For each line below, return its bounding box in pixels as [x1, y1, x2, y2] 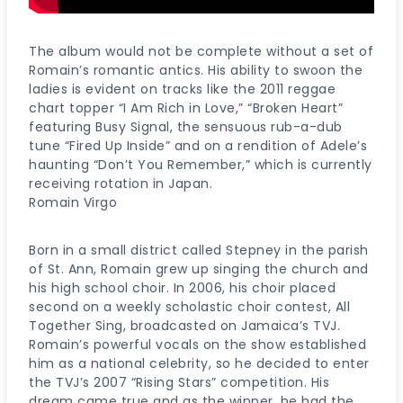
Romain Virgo [29, 193, 117, 211]
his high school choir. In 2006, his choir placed [29, 278, 336, 297]
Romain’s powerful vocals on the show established [29, 335, 366, 354]
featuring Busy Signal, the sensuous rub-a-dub [29, 117, 343, 136]
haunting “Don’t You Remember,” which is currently [29, 155, 372, 174]
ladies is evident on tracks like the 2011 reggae [29, 79, 336, 98]
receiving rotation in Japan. [29, 174, 212, 193]
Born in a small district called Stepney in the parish [29, 240, 369, 259]
